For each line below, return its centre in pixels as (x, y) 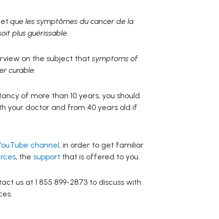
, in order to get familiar (101, 145)
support (46, 157)
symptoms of (114, 59)
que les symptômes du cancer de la (71, 22)
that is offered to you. (100, 157)
